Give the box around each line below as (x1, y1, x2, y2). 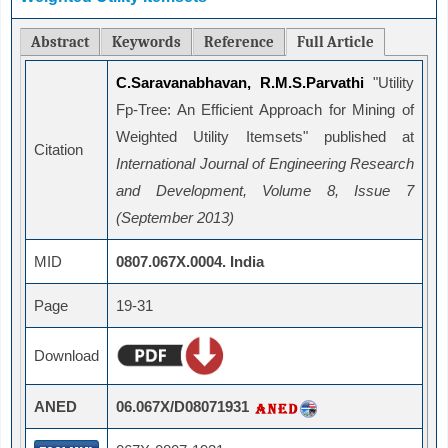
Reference (204, 33, 274, 52)
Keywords (112, 33, 181, 52)
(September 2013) (116, 209, 234, 227)
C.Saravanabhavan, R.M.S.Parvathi (116, 74, 364, 92)
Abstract (31, 33, 89, 52)
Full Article (297, 33, 374, 52)
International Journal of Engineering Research (116, 155, 414, 173)
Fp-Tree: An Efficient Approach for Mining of (116, 101, 414, 119)
